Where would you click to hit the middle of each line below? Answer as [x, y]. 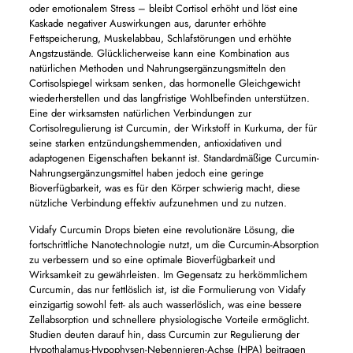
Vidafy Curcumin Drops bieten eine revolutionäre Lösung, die [162, 230]
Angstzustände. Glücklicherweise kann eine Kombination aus [159, 53]
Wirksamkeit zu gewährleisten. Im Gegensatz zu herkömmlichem [168, 275]
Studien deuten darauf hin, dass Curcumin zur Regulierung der [164, 334]
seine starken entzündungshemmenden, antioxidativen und [155, 143]
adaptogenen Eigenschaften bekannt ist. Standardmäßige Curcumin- [174, 158]
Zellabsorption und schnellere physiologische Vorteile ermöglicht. [169, 320]
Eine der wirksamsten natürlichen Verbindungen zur [140, 113]
